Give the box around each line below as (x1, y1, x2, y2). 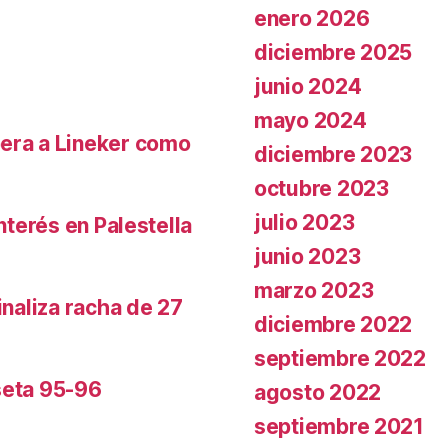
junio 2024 (254, 73, 362, 99)
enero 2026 (254, 5, 370, 31)
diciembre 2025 (254, 39, 413, 65)
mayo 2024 (254, 107, 367, 133)
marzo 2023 (254, 277, 374, 303)
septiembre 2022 (254, 345, 426, 371)
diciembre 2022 (254, 311, 413, 337)
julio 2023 (254, 209, 355, 235)
